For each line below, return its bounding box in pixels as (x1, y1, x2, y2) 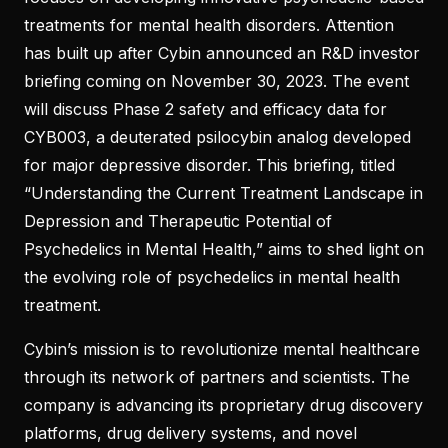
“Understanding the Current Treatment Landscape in (24, 182, 423, 203)
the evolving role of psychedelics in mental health (24, 266, 400, 287)
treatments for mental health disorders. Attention (24, 14, 394, 35)
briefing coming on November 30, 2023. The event (24, 70, 409, 91)
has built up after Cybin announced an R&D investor (24, 42, 420, 63)
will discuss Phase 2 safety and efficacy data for (24, 98, 387, 119)
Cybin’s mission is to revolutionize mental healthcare (24, 338, 420, 359)
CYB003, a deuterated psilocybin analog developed (24, 126, 411, 147)
